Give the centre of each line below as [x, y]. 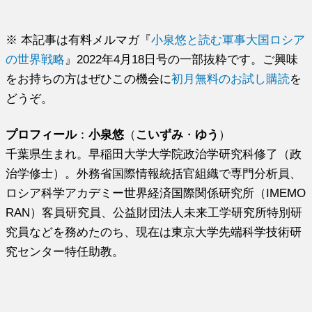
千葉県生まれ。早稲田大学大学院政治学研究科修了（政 [154, 154]
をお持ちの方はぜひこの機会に [89, 78]
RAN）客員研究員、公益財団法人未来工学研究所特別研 [154, 212]
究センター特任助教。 [65, 251]
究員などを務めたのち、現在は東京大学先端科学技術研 [154, 232]
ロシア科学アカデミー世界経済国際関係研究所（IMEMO [156, 193]
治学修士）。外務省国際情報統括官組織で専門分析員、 [154, 173]
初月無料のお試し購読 [231, 78]
